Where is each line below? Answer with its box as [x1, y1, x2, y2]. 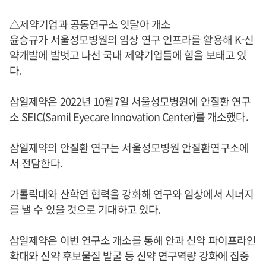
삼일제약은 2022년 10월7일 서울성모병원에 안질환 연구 [9, 93, 251, 109]
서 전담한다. [9, 155, 62, 170]
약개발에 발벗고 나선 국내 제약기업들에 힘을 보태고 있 [9, 47, 247, 62]
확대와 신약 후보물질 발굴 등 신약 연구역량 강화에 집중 [9, 248, 249, 263]
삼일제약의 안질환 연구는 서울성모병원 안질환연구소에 [9, 140, 249, 155]
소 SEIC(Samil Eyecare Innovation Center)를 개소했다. [9, 109, 248, 124]
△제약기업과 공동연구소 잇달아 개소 [9, 16, 170, 31]
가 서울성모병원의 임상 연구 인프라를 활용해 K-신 [38, 31, 254, 47]
